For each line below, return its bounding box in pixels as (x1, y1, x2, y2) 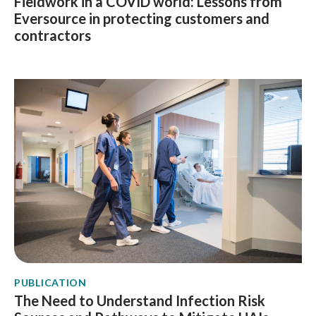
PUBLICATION (14, 276, 87, 289)
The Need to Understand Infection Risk (14, 292, 265, 310)
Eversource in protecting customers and (14, 10, 269, 28)
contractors (14, 27, 91, 44)
